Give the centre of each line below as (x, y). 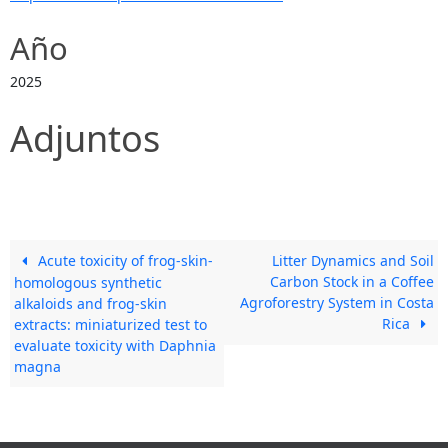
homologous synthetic (88, 282)
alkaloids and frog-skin (91, 303)
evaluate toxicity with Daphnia (115, 345)
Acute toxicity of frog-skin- (123, 260)
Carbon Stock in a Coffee (351, 281)
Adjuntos (85, 138)
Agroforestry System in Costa (336, 302)
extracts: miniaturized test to (111, 324)
